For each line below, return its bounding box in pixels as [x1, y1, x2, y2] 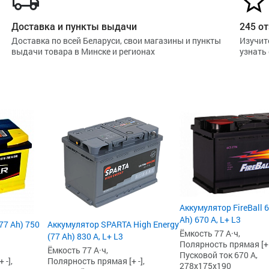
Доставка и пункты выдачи [11, 20, 137, 32]
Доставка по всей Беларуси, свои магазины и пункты [11, 35, 221, 46]
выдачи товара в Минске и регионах [11, 46, 155, 57]
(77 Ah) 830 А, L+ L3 [47, 231, 123, 242]
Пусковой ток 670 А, [180, 249, 258, 261]
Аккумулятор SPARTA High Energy [47, 219, 179, 230]
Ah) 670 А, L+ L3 [180, 213, 241, 225]
